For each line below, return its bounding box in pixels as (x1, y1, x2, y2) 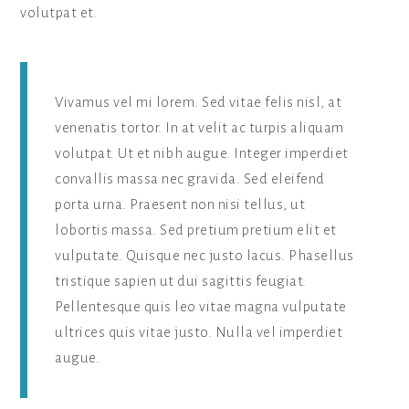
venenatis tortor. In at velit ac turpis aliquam (55, 119, 344, 135)
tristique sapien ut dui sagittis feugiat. (55, 272, 307, 288)
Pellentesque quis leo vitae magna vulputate (55, 298, 347, 314)
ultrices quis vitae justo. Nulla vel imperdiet (55, 323, 343, 340)
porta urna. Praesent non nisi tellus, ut (55, 195, 306, 212)
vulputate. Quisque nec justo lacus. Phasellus (55, 246, 354, 263)
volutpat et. (20, 4, 98, 20)
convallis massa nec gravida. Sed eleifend (55, 170, 325, 186)
